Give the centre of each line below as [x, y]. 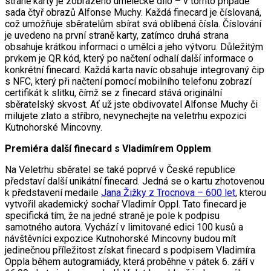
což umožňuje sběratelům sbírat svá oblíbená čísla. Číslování [133, 24]
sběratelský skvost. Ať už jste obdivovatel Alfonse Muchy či [131, 104]
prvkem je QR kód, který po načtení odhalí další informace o [129, 58]
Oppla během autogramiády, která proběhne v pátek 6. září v [130, 261]
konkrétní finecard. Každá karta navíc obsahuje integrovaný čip [135, 70]
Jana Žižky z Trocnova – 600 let [168, 192]
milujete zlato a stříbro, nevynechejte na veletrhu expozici [126, 116]
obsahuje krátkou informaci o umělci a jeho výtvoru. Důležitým [134, 47]
